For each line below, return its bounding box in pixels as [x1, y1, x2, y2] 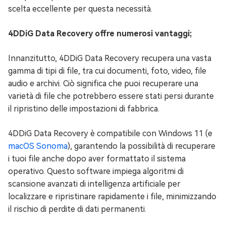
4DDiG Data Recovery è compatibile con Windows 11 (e [8, 129, 212, 139]
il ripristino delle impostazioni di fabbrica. [8, 104, 159, 114]
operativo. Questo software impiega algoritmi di [8, 166, 184, 177]
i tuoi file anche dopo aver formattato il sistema [8, 154, 186, 164]
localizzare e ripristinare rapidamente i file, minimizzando [8, 192, 216, 202]
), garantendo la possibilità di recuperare [68, 141, 215, 151]
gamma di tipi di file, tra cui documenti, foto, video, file [8, 66, 206, 76]
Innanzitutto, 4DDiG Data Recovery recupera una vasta [8, 53, 211, 64]
